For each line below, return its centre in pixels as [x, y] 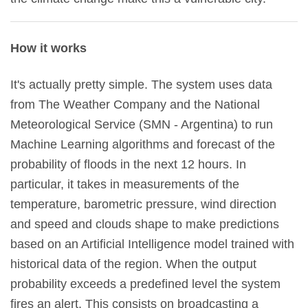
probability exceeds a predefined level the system [145, 284]
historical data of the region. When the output [133, 264]
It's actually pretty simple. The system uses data [141, 85]
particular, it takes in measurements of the [125, 185]
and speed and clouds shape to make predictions [145, 224]
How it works [48, 48]
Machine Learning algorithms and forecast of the [143, 145]
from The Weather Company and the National [135, 105]
